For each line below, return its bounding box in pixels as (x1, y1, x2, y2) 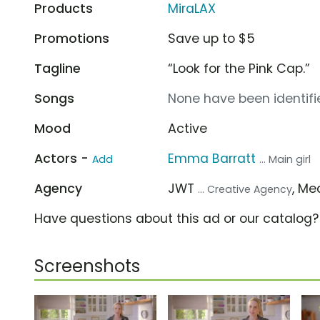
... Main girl (259, 151, 311, 166)
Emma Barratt (168, 149, 256, 167)
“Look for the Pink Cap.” (168, 59, 311, 77)
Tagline (34, 59, 81, 77)
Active (168, 119, 208, 137)
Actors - (34, 149, 92, 167)
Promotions (34, 29, 109, 47)
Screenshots (34, 254, 140, 278)
